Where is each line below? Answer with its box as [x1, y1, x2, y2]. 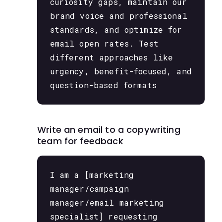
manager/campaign [50, 183, 129, 194]
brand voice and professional [50, 10, 187, 21]
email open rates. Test [50, 38, 159, 49]
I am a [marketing [50, 169, 134, 180]
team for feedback [37, 134, 123, 147]
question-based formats [50, 79, 157, 90]
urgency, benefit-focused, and [50, 65, 192, 76]
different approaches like [50, 52, 173, 62]
